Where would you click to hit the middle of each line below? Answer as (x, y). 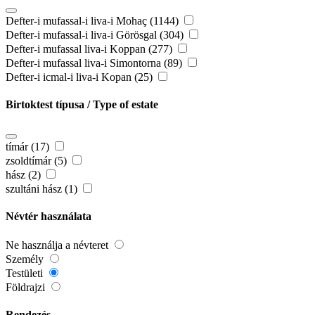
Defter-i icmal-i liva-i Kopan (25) (81, 77)
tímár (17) (29, 146)
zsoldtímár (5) (38, 160)
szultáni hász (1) (43, 188)
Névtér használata (49, 216)
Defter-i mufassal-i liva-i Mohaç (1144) (94, 21)
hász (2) (25, 174)
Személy (26, 259)
